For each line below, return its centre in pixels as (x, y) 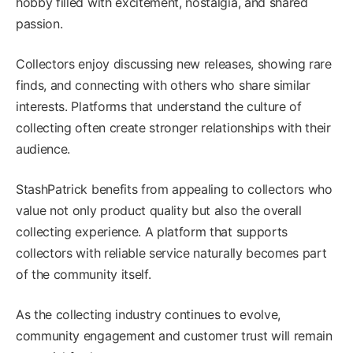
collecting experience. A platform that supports (152, 231)
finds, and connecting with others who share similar (163, 85)
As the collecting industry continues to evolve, (148, 314)
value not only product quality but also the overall (159, 210)
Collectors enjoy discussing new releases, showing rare (174, 63)
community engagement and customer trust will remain (174, 335)
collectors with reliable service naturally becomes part (171, 253)
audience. (43, 149)
